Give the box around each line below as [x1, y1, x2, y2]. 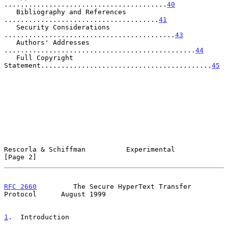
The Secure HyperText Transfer [37, 182, 191, 190]
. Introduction [8, 213, 69, 221]
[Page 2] [4, 153, 37, 161]
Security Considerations [4, 23, 16, 31]
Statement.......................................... [4, 61, 212, 69]
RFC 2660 [4, 182, 37, 190]
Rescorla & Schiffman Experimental [4, 145, 175, 153]
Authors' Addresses [4, 38, 16, 46]
